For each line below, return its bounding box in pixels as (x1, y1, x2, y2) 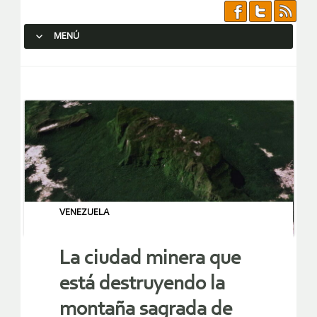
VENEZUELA (59, 208, 109, 217)
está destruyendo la (59, 274, 225, 295)
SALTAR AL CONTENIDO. (30, 57, 134, 67)
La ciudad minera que (59, 248, 241, 270)
